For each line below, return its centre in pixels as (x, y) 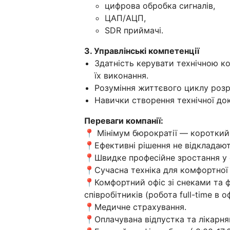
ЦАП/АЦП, (125, 18)
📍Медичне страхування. (135, 207)
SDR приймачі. (134, 30)
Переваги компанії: (124, 120)
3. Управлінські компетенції (142, 51)
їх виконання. (121, 75)
